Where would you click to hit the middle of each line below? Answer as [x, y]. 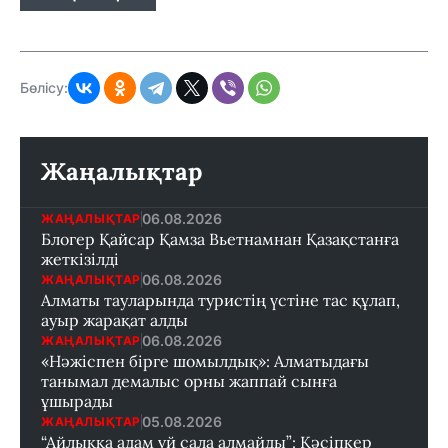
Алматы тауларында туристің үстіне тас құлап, [220, 300]
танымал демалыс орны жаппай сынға [189, 381]
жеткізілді [80, 259]
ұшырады [77, 401]
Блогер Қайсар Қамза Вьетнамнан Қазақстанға [220, 239]
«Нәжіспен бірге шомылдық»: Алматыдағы [205, 361]
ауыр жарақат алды [114, 320]
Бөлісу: [44, 88]
